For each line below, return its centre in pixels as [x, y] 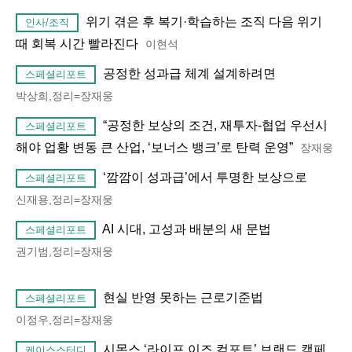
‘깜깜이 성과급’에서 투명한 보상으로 [205, 178]
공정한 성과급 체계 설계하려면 [189, 74]
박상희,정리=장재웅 [64, 96]
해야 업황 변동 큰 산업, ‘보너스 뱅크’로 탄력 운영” [154, 148]
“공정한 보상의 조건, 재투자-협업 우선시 [215, 126]
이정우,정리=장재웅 [64, 320]
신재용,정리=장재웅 [64, 200]
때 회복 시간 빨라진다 [77, 44]
